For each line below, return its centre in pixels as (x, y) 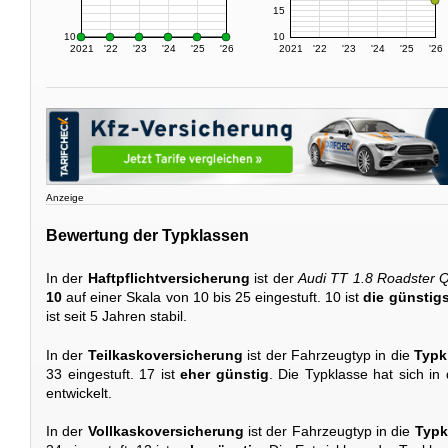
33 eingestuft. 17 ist (113, 373)
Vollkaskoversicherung (165, 431)
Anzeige (65, 198)
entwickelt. (79, 392)
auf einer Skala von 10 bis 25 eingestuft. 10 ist (213, 297)
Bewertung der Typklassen (147, 235)
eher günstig (224, 373)
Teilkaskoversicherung (165, 354)
